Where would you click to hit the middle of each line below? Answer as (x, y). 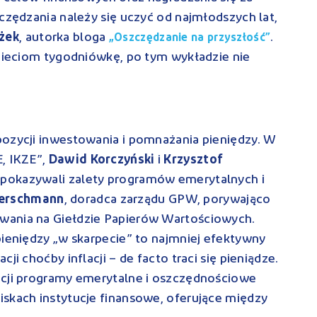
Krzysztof (194, 160)
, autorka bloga (64, 38)
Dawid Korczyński (102, 160)
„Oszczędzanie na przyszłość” (190, 38)
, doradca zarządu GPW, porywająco (167, 200)
